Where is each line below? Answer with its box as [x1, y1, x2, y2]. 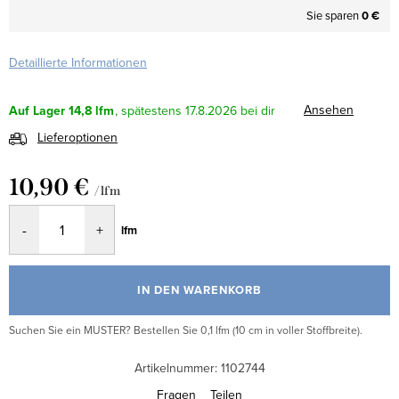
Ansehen [304, 101, 354, 118]
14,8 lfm [69, 102, 114, 121]
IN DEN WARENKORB [137, 281, 262, 299]
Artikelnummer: [134, 359, 217, 378]
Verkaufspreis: [8, 204, 86, 223]
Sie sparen [306, 7, 362, 23]
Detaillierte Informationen [9, 53, 147, 71]
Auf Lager [9, 102, 65, 121]
